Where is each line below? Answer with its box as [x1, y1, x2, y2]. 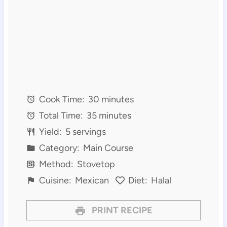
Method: [37, 159, 74, 170]
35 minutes [86, 110, 131, 122]
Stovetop [77, 159, 115, 170]
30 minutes [88, 94, 134, 105]
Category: [37, 142, 80, 154]
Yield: [37, 126, 62, 138]
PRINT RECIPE [89, 204, 153, 216]
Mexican [74, 175, 109, 186]
